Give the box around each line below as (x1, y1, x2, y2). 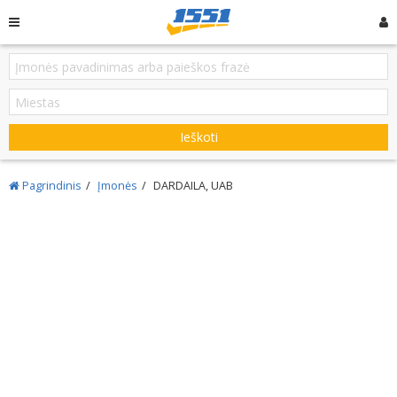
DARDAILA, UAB (153, 178, 233, 193)
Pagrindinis (19, 178, 82, 193)
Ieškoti (179, 128, 218, 145)
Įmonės (97, 178, 137, 193)
